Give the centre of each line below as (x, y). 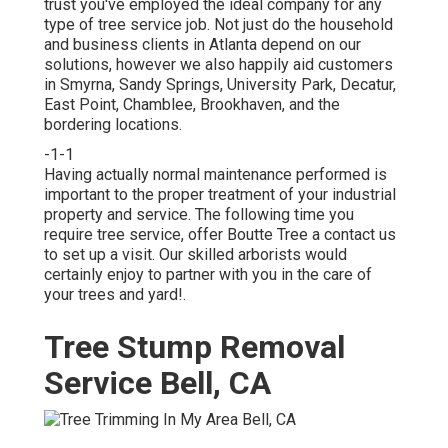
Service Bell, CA (157, 383)
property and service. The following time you (199, 215)
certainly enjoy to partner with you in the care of (208, 275)
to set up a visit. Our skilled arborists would (195, 255)
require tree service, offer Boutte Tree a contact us (220, 235)
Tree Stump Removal (194, 347)
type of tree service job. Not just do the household (218, 25)
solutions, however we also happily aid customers (218, 65)
